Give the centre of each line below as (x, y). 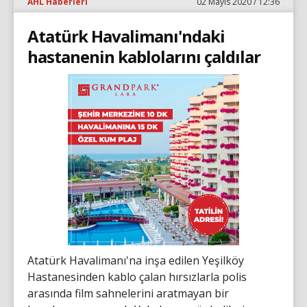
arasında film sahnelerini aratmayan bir (128, 293)
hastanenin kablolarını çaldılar (144, 56)
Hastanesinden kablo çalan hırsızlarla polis (137, 277)
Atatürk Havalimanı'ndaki (126, 36)
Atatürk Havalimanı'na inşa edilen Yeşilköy (136, 260)
